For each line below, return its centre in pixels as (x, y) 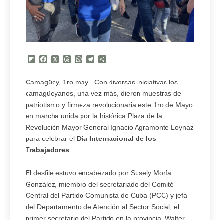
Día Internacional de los (116, 139)
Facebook (66, 60)
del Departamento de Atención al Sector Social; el (102, 207)
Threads (86, 60)
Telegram (111, 60)
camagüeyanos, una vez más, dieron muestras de (103, 94)
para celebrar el (51, 139)
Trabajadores (47, 150)
